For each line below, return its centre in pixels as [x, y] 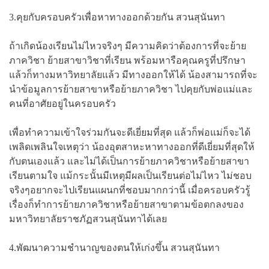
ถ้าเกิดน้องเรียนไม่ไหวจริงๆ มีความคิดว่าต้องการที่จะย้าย [128, 46]
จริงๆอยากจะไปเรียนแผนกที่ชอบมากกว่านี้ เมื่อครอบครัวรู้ [130, 190]
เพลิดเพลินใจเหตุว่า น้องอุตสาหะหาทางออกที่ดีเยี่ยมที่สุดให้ [132, 147]
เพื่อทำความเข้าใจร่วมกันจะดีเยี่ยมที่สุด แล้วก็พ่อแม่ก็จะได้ [130, 132]
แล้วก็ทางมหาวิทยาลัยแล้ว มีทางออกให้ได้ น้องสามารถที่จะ [133, 74]
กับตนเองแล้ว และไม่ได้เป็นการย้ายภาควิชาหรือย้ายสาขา [129, 161]
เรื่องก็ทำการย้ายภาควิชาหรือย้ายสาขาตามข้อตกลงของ [126, 204]
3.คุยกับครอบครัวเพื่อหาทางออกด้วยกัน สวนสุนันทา [117, 17]
